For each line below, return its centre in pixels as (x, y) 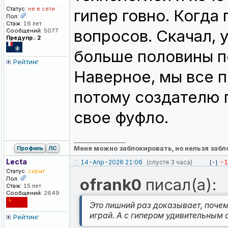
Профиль (30, 148)
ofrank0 (111, 185)
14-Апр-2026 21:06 (111, 162)
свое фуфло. (121, 118)
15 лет (32, 186)
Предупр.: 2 (23, 38)
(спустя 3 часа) (169, 162)
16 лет (32, 24)
